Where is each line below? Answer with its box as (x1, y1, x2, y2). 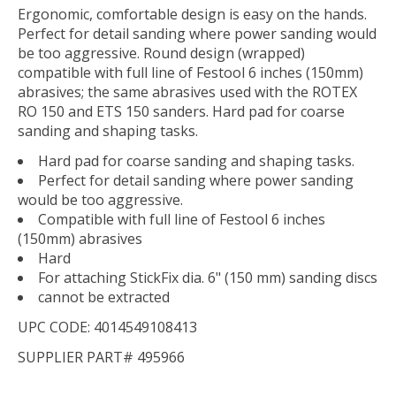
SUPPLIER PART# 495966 (18, 346, 185, 367)
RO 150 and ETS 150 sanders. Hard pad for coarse (18, 101, 345, 121)
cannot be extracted (38, 286, 170, 307)
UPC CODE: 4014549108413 (18, 316, 197, 337)
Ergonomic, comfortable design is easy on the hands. (18, 4, 367, 24)
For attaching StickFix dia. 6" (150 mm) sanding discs (38, 267, 377, 287)
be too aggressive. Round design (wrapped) (18, 42, 305, 63)
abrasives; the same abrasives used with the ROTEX (18, 81, 357, 102)
